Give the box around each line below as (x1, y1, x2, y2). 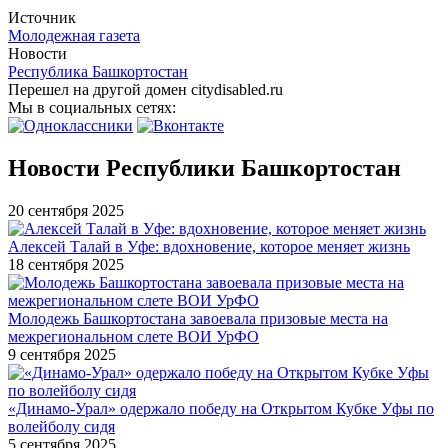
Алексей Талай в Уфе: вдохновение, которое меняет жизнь (8, 237, 410, 255)
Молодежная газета (8, 26, 140, 44)
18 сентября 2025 (8, 255, 124, 273)
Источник (8, 8, 76, 26)
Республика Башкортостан (8, 62, 188, 80)
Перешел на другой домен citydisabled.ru (8, 80, 283, 98)
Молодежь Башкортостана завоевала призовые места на (8, 309, 388, 327)
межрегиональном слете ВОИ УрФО (8, 327, 259, 345)
